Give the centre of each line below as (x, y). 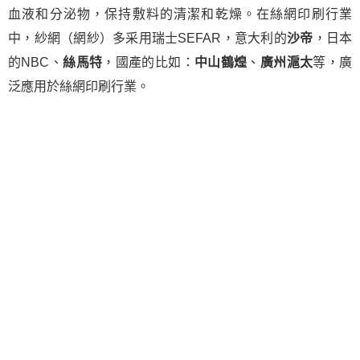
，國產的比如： (148, 62)
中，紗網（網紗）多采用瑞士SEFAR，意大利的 (147, 38)
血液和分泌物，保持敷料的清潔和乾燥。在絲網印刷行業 (180, 14)
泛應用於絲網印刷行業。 (79, 86)
